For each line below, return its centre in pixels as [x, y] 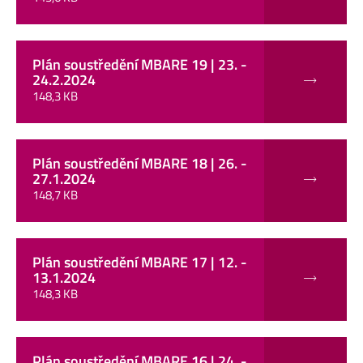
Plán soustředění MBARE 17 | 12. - [140, 262]
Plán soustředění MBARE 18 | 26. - [140, 163]
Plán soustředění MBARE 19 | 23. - [140, 64]
